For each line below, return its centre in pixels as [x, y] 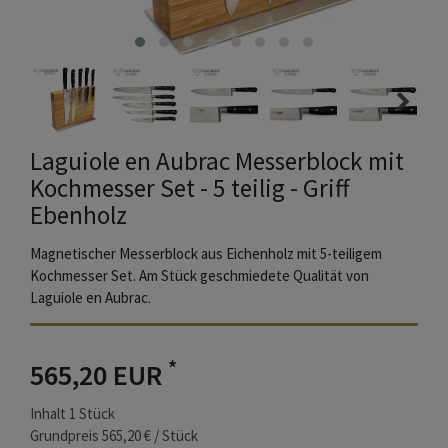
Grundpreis [66, 436]
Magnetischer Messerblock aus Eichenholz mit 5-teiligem [206, 254]
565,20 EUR [99, 375]
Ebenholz [78, 215]
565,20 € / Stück [150, 436]
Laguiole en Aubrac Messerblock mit [217, 161]
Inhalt [49, 414]
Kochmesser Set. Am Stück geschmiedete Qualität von [199, 276]
